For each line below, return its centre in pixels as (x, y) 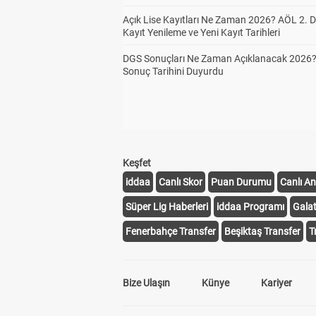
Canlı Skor (181, 182)
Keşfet (137, 163)
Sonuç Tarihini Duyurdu (173, 71)
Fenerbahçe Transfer (171, 231)
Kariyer (277, 283)
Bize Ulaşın (146, 283)
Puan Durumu (241, 182)
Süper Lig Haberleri (167, 207)
